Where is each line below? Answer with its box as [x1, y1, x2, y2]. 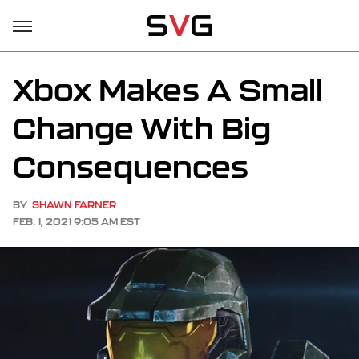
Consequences [13, 149, 248, 184]
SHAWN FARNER [32, 199, 116, 211]
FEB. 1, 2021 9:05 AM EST [13, 216, 140, 228]
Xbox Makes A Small [13, 72, 323, 107]
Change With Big [13, 111, 271, 146]
